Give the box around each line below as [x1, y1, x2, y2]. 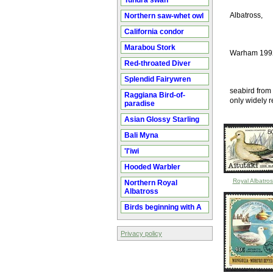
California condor [124, 27, 184, 36]
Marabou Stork [124, 43, 175, 52]
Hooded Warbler [124, 163, 180, 171]
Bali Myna [124, 131, 158, 140]
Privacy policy [121, 230, 162, 237]
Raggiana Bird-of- [124, 91, 185, 99]
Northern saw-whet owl [124, 12, 204, 20]
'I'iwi [124, 147, 139, 155]
